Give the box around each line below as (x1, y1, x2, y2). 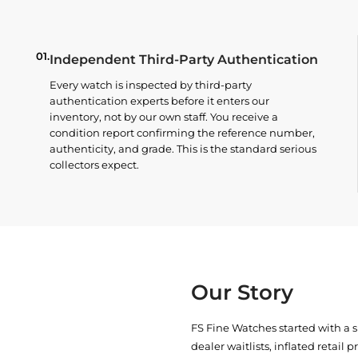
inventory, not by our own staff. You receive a (49, 110, 278, 123)
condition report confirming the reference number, (49, 126, 315, 139)
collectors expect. (49, 158, 139, 171)
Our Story (190, 280, 293, 305)
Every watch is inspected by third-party (49, 78, 252, 91)
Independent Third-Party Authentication (49, 52, 318, 67)
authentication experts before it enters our (49, 94, 269, 107)
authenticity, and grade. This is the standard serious (49, 142, 316, 155)
